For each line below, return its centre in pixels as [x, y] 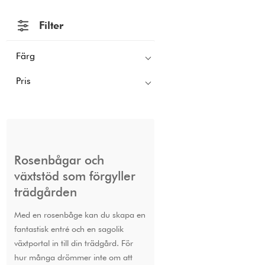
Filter [51, 25]
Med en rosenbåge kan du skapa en [80, 215]
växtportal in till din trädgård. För [73, 243]
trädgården [45, 192]
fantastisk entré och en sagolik [69, 229]
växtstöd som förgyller [75, 176]
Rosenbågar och [59, 160]
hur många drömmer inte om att [73, 257]
